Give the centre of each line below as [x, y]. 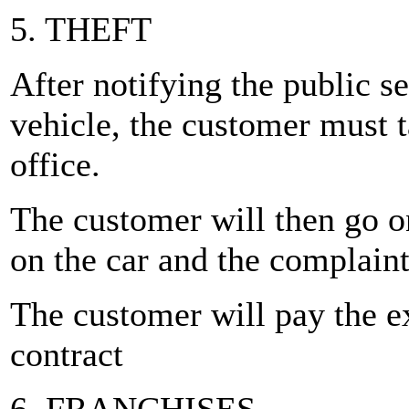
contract [67, 354]
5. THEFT [81, 29]
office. [55, 164]
